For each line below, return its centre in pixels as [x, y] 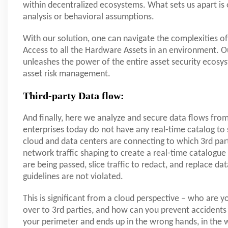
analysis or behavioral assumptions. [89, 17]
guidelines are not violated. [73, 177]
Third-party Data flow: [74, 96]
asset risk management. [67, 74]
